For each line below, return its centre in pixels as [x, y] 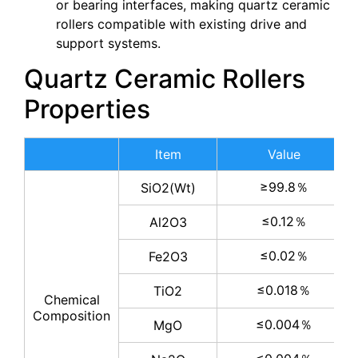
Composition [72, 316]
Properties [87, 109]
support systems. [108, 43]
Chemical [72, 300]
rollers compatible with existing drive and [181, 24]
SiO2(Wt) [168, 188]
